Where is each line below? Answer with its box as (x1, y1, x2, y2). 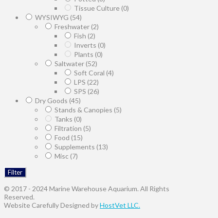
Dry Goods (35, 96, 69, 105)
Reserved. (4, 192, 35, 201)
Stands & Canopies (54, 105, 114, 114)
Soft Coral (74, 68, 106, 77)
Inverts (74, 40, 98, 49)
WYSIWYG (35, 13, 70, 21)
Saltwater (54, 59, 86, 68)
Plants (74, 50, 95, 58)
